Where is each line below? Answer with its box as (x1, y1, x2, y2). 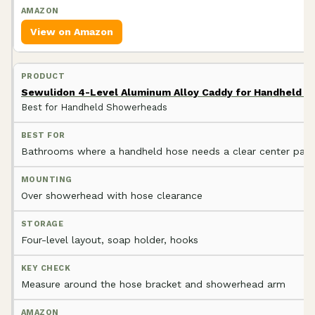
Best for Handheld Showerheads (21, 101, 167, 112)
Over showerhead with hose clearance (21, 189, 202, 201)
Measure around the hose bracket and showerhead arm (21, 278, 285, 290)
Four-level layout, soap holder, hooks (21, 233, 198, 245)
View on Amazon (30, 25, 113, 37)
